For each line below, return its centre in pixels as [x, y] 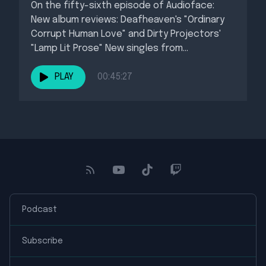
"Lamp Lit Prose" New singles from [107, 48]
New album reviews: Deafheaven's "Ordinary [128, 20]
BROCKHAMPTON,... [70, 63]
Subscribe [42, 241]
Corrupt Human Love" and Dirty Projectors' [126, 34]
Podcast [39, 210]
